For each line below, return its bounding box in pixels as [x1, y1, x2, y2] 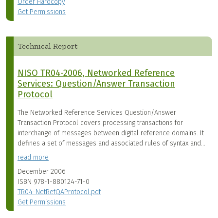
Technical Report [18, 41, 77, 51]
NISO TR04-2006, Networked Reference [18, 68, 175, 79]
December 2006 [18, 167, 66, 176]
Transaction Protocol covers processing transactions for [18, 119, 183, 127]
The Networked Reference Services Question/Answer [18, 109, 176, 117]
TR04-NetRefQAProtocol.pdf [18, 188, 101, 197]
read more [18, 153, 49, 162]
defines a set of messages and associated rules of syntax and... [18, 139, 205, 148]
